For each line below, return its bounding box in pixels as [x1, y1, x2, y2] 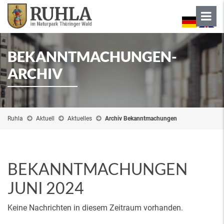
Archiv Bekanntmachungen [105, 115, 177, 122]
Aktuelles [67, 115, 92, 122]
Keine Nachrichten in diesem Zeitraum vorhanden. [7, 203, 183, 212]
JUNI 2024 [7, 178, 84, 197]
